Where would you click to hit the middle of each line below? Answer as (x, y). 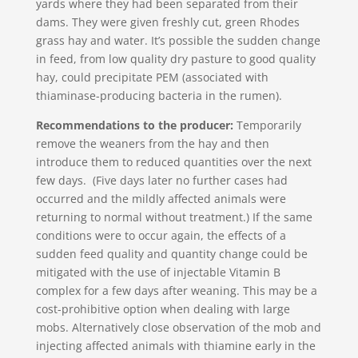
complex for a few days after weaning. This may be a (176, 291)
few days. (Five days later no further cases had (161, 181)
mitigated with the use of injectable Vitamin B (158, 272)
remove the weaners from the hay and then (152, 144)
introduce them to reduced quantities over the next (173, 162)
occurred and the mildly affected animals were (161, 199)
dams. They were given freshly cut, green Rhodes (167, 22)
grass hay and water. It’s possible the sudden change (178, 41)
